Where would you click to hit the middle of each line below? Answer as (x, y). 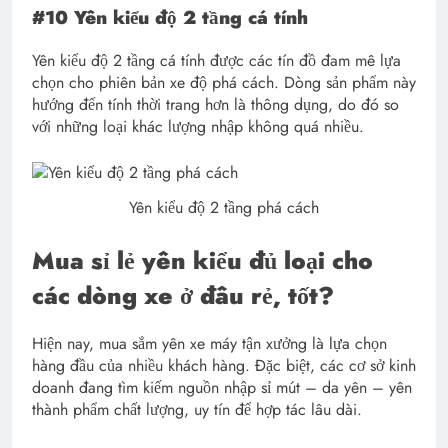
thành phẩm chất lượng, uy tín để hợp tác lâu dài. (197, 409)
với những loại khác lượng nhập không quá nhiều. (198, 126)
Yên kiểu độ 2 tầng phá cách (224, 207)
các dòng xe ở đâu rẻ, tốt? (183, 295)
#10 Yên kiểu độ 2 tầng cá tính (170, 18)
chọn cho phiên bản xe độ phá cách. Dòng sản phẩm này (224, 82)
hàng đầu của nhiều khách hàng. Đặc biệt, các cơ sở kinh (224, 365)
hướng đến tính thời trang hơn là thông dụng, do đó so (215, 104)
